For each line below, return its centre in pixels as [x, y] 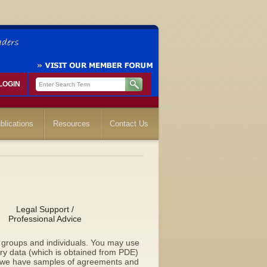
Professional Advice [45, 219]
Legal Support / [45, 209]
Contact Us [129, 124]
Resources [72, 124]
